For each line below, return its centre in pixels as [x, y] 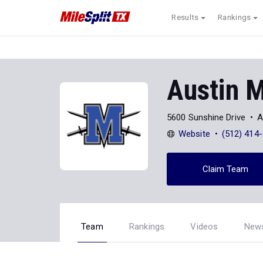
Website [194, 134]
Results [185, 17]
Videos [204, 227]
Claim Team [225, 169]
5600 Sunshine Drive [206, 117]
